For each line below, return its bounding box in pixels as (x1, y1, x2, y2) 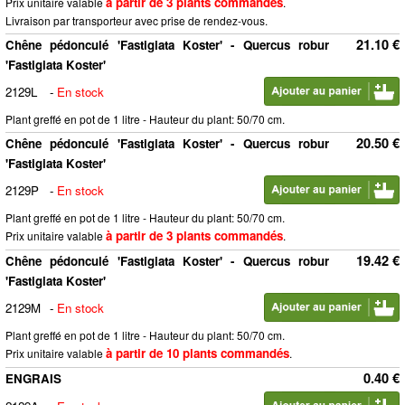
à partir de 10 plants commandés (106, 344, 289, 362)
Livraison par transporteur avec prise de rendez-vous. (5, 13, 268, 28)
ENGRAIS (5, 370, 61, 387)
